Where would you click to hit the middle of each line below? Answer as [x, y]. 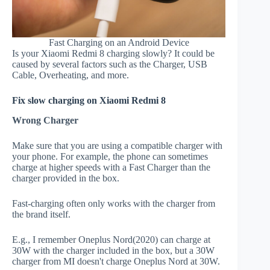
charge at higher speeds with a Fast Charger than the [111, 168]
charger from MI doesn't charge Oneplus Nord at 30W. [116, 262]
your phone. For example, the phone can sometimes [110, 157]
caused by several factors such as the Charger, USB [110, 64]
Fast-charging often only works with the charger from [114, 204]
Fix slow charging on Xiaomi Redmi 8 [89, 101]
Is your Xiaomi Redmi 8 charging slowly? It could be [113, 54]
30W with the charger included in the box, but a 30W [113, 251]
